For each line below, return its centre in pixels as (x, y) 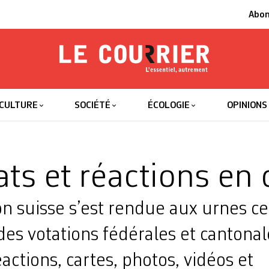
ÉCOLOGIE (169, 106)
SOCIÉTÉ (93, 106)
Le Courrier (141, 91)
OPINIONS (247, 106)
